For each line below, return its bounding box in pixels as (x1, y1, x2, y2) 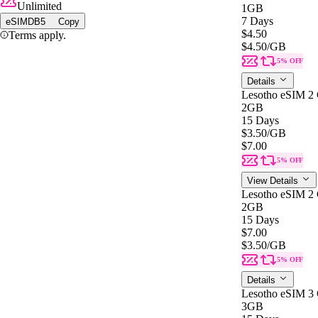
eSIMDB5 (6, 16, 45, 27)
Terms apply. (9, 28, 66, 41)
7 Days (241, 14, 273, 27)
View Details (247, 175, 301, 186)
